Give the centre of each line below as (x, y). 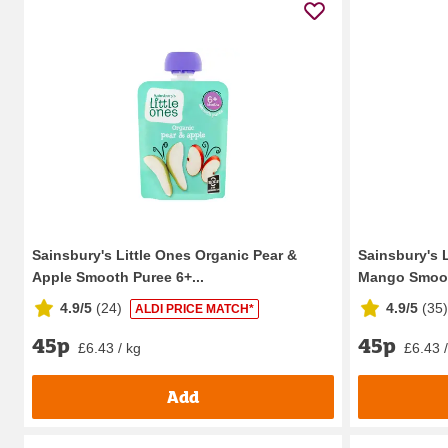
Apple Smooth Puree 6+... (118, 276)
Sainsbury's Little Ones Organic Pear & (164, 254)
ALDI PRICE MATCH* (194, 309)
